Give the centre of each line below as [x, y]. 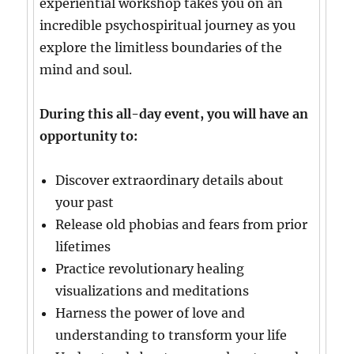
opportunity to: [89, 136]
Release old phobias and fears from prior [182, 225]
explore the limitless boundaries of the [161, 48]
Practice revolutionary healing [150, 269]
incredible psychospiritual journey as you [168, 26]
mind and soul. [86, 70]
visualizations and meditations [153, 291]
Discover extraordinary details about [170, 181]
